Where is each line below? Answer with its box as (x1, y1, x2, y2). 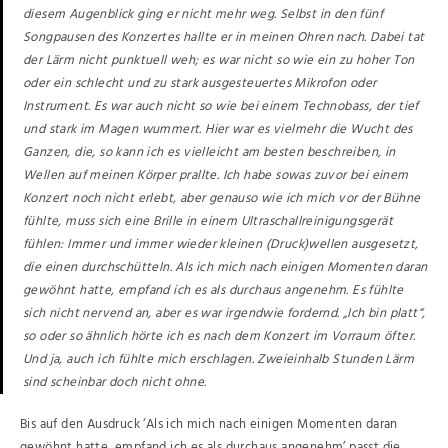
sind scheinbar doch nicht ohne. (23, 371, 207, 393)
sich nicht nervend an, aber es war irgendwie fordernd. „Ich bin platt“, (23, 302, 426, 324)
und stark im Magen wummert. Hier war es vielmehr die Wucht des (23, 118, 413, 140)
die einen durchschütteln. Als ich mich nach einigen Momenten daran (23, 256, 428, 278)
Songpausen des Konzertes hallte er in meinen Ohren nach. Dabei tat (23, 26, 425, 48)
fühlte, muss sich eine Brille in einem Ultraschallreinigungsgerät (23, 210, 393, 232)
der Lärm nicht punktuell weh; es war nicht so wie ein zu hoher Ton (23, 49, 415, 71)
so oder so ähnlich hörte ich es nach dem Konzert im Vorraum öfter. (23, 325, 416, 347)
